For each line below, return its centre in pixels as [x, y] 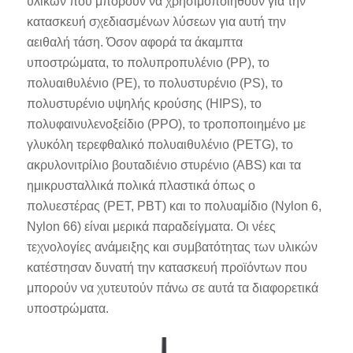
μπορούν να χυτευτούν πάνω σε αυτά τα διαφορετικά [172, 288]
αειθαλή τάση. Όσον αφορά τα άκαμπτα [134, 42]
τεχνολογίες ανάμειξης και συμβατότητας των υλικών [172, 247]
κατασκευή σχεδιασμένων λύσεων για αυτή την [156, 21]
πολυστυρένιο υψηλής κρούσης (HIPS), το [144, 103]
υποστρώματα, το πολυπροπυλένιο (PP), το [148, 62]
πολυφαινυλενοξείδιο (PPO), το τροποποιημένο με [166, 124]
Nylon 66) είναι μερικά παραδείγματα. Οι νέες [151, 226]
